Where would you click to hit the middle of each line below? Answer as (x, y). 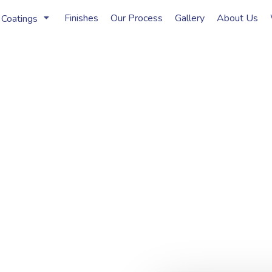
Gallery (189, 18)
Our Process (136, 18)
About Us (237, 18)
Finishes (81, 18)
